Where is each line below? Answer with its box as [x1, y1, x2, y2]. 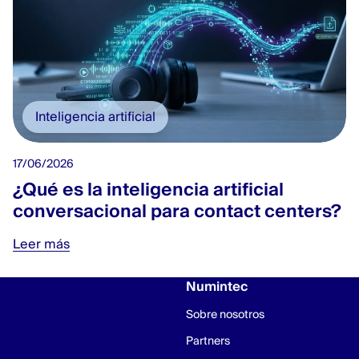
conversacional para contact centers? [13, 200, 341, 223]
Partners [186, 333, 230, 348]
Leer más [13, 236, 70, 253]
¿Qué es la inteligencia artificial [13, 178, 284, 201]
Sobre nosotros [186, 306, 264, 321]
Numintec [186, 277, 248, 295]
